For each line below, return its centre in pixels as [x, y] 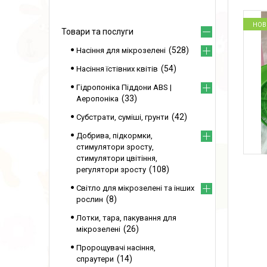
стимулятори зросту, [115, 147]
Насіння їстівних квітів [117, 69]
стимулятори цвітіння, [117, 158]
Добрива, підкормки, [114, 136]
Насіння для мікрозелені [121, 50]
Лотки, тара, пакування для [126, 218]
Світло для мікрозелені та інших [135, 188]
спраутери [95, 259]
